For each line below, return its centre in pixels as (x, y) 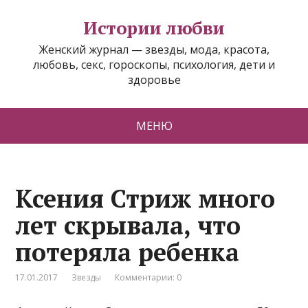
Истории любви (154, 27)
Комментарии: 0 (148, 277)
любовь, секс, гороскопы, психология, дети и (154, 65)
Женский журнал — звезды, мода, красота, (154, 49)
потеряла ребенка (128, 252)
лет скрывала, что (128, 225)
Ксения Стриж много (145, 198)
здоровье (154, 80)
